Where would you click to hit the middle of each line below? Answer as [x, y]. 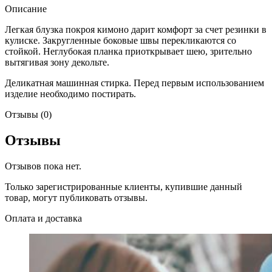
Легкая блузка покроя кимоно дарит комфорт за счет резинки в [136, 30]
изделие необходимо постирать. [70, 94]
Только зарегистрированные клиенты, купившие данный [124, 187]
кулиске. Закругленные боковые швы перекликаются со [121, 41]
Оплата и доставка [43, 219]
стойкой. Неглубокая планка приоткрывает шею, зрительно [128, 52]
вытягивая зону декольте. [57, 63]
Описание [26, 9]
